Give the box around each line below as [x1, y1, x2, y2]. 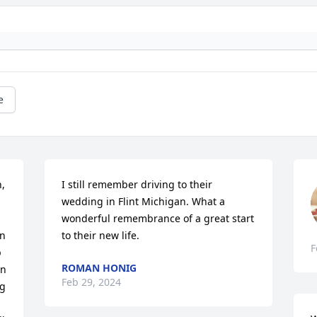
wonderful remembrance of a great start [62, 212, 255, 225]
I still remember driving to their [62, 178, 213, 191]
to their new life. [62, 229, 140, 242]
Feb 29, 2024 [62, 275, 122, 289]
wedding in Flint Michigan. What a [62, 195, 226, 208]
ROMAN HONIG [62, 261, 137, 275]
